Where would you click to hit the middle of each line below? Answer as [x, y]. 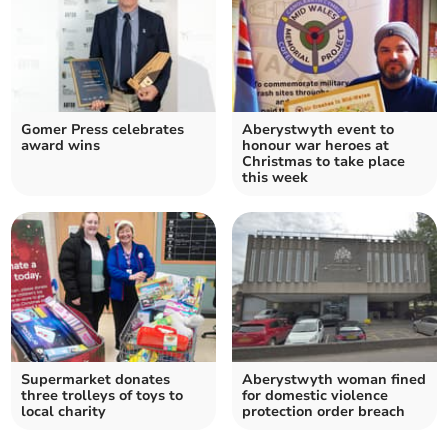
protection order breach [323, 412]
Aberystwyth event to [318, 130]
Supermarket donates [96, 380]
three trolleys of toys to [102, 396]
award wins [61, 146]
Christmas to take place [323, 162]
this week [275, 178]
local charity [64, 412]
